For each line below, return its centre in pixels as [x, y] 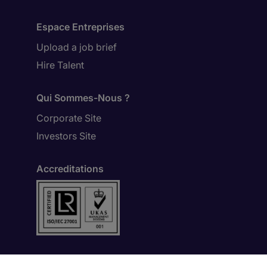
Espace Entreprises [80, 27]
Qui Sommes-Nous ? [83, 98]
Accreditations [70, 169]
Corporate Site [69, 118]
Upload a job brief [77, 47]
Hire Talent [60, 65]
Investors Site [66, 136]
